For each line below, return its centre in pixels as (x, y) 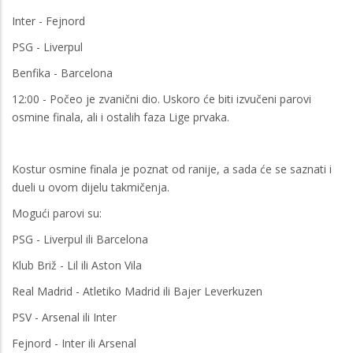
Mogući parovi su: (58, 213)
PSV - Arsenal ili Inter (64, 317)
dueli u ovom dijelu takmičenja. (91, 187)
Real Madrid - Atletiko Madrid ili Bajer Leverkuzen (137, 291)
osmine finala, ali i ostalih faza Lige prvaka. (121, 117)
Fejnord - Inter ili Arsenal (74, 343)
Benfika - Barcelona (62, 72)
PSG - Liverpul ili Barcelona (80, 239)
